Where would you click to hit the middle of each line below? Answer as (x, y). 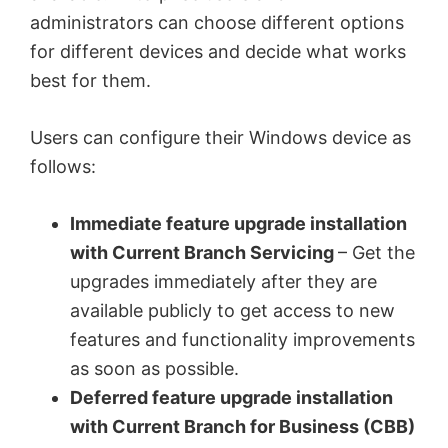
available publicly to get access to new (232, 310)
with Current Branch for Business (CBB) (242, 426)
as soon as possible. (154, 368)
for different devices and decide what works (218, 51)
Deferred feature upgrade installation (231, 397)
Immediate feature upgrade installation (238, 223)
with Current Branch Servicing (204, 252)
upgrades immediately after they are (223, 281)
